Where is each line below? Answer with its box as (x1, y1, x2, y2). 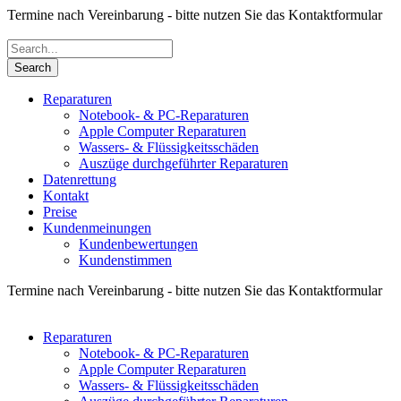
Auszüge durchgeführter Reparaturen (79, 156, 288, 171)
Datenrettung (43, 172, 116, 187)
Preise (43, 204, 77, 219)
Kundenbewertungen (79, 236, 198, 252)
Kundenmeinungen (43, 220, 151, 235)
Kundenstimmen (79, 252, 172, 268)
